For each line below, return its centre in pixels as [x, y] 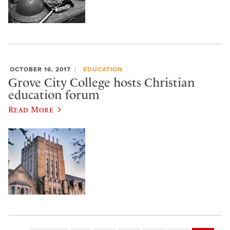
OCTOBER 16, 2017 [40, 69]
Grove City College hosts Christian [102, 82]
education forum [54, 95]
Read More [31, 109]
